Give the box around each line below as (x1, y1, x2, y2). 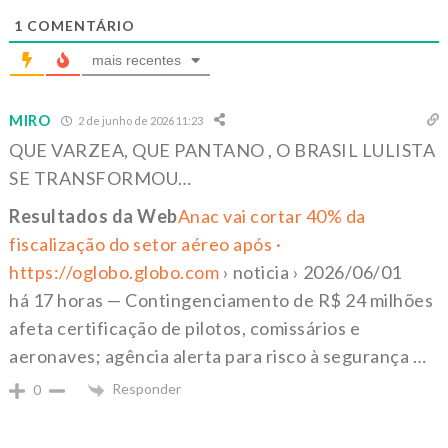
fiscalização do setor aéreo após (9, 233, 276, 256)
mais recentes (92, 52, 181, 69)
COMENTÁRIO (23, 17, 135, 35)
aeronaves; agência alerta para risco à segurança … (9, 345, 426, 368)
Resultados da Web (9, 205, 178, 228)
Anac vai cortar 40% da (177, 205, 366, 228)
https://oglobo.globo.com (9, 261, 219, 284)
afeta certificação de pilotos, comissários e (9, 317, 360, 340)
